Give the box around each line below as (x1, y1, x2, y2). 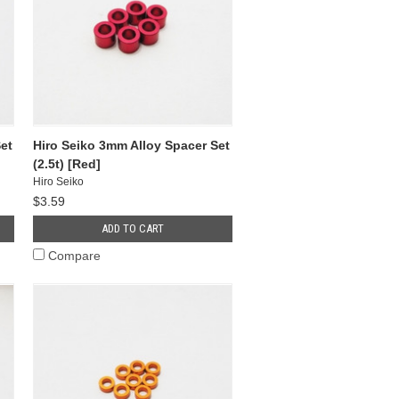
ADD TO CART (102, 221, 165, 235)
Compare (48, 248, 102, 263)
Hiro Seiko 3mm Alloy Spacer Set (33, 137, 231, 152)
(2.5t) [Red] (33, 156, 102, 171)
